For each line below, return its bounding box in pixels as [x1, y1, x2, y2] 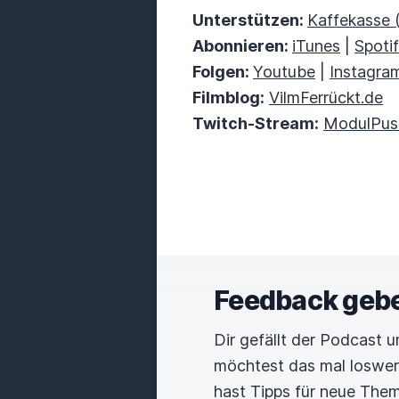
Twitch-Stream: [192, 114, 319, 133]
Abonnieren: [192, 37, 292, 55]
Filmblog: [192, 88, 265, 107]
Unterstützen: [192, 11, 307, 29]
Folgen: [192, 62, 253, 81]
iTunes [292, 37, 340, 55]
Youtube [253, 62, 315, 81]
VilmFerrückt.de [269, 88, 383, 107]
